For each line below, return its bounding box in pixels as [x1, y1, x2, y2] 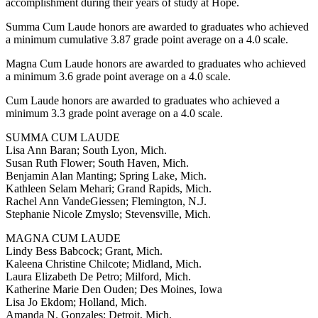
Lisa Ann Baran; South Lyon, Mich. [6, 144, 167, 157]
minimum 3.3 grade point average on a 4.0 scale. [6, 107, 223, 120]
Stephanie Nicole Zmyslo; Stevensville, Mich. [6, 208, 211, 221]
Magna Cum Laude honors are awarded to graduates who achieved [6, 57, 306, 70]
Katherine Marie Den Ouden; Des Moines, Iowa [6, 283, 222, 296]
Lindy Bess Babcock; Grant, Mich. [6, 245, 163, 258]
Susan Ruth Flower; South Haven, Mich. [6, 157, 189, 170]
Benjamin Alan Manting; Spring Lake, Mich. [6, 170, 207, 182]
